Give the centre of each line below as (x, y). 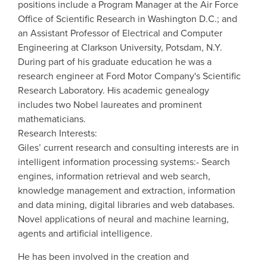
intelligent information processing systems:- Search (124, 162)
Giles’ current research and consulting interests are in (128, 148)
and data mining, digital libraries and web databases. (126, 205)
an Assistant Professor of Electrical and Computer (120, 33)
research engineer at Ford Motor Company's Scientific (129, 76)
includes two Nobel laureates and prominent (110, 105)
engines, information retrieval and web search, (114, 176)
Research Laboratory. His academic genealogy (114, 91)
